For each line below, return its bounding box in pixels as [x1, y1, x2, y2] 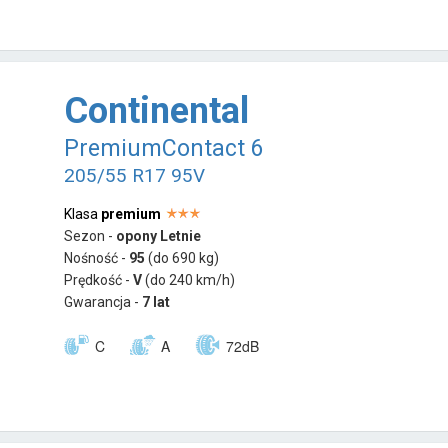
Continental [64, 89, 250, 132]
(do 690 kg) [148, 249, 220, 266]
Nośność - [64, 249, 130, 266]
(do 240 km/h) [145, 271, 236, 288]
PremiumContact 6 [64, 134, 265, 162]
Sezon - [64, 227, 117, 244]
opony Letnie [116, 227, 202, 244]
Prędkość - [64, 271, 134, 288]
